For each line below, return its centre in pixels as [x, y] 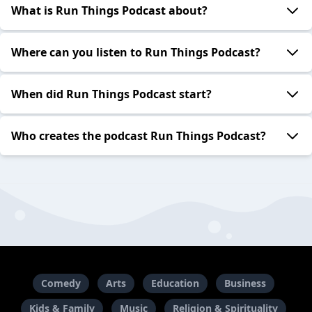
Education [175, 283]
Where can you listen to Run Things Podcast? [136, 53]
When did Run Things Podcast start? [111, 94]
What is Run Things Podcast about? [109, 11]
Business [245, 283]
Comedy [61, 283]
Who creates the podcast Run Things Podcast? [139, 136]
